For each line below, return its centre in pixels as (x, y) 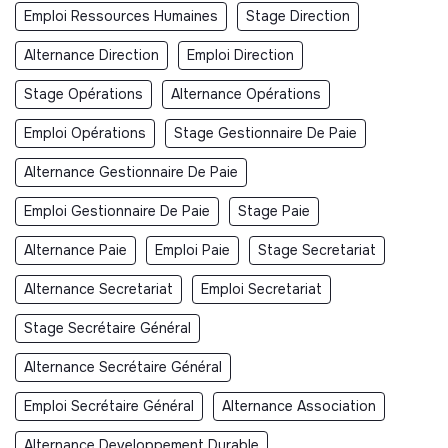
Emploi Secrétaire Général (109, 405)
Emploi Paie (192, 249)
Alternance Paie (75, 249)
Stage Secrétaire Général (107, 327)
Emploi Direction (240, 54)
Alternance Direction (91, 54)
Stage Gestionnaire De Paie (265, 132)
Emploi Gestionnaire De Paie (117, 210)
